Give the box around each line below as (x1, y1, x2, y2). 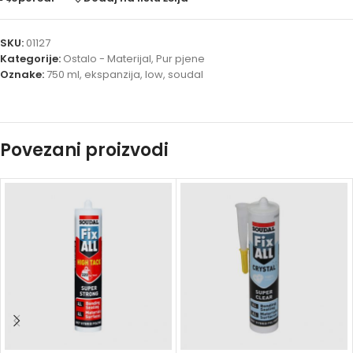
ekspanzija (84, 67, 140, 83)
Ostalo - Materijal (63, 51, 151, 67)
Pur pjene (156, 51, 205, 67)
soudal (168, 67, 203, 83)
